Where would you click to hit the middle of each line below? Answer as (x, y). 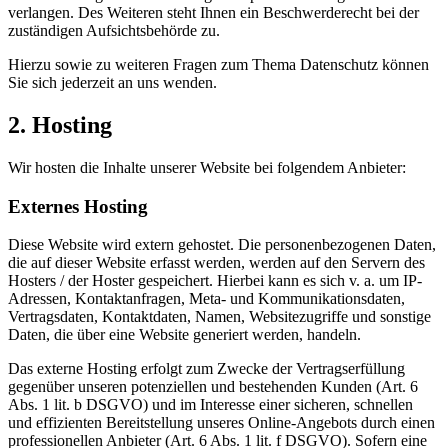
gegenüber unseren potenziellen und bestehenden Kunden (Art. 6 (213, 387)
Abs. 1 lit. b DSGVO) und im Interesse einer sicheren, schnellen (210, 405)
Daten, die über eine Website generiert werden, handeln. (184, 335)
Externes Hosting (78, 206)
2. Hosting (60, 125)
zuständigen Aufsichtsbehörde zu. (114, 31)
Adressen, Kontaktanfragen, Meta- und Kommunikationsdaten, (206, 299)
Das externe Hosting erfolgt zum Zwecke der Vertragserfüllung (206, 369)
